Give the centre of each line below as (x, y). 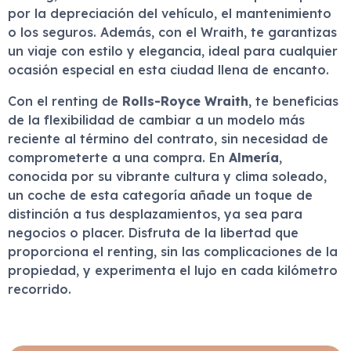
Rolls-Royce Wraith (185, 101)
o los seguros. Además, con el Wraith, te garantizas (172, 32)
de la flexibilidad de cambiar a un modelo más (156, 120)
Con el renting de (65, 101)
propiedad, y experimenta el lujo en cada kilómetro (173, 270)
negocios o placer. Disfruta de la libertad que (153, 233)
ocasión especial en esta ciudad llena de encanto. (168, 70)
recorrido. (40, 289)
